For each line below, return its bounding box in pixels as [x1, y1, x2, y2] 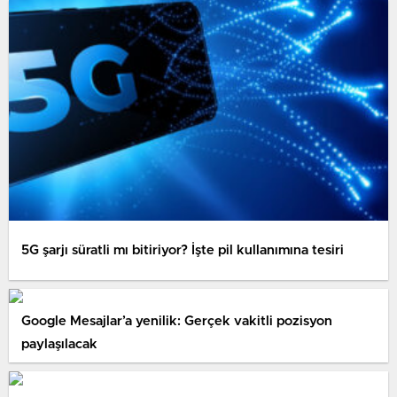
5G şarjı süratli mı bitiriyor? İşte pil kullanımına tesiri [21, 243, 344, 257]
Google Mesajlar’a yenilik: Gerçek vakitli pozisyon [21, 314, 332, 328]
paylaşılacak [21, 337, 97, 351]
